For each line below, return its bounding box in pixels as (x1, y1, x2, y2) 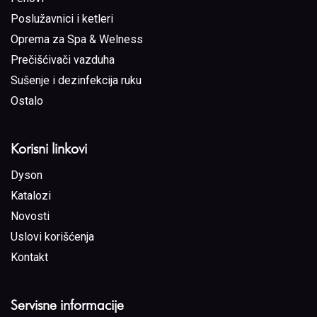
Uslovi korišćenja (11, 229, 94, 243)
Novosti (11, 209, 50, 223)
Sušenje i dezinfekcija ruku (11, 73, 142, 87)
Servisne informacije (11, 296, 124, 313)
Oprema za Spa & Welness (11, 32, 143, 46)
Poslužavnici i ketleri (11, 11, 113, 25)
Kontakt (11, 250, 48, 264)
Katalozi (11, 188, 51, 202)
